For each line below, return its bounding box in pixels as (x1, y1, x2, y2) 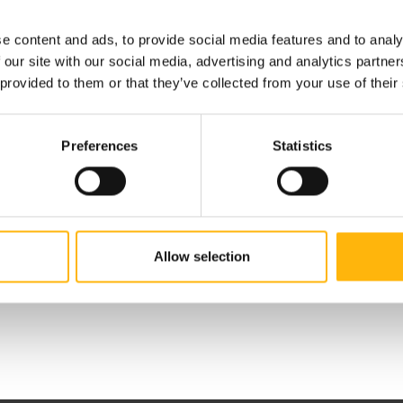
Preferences (61, 138, 139, 154)
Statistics (273, 138, 332, 154)
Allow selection (153, 248, 250, 264)
